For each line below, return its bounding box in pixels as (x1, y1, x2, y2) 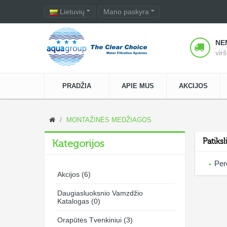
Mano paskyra (103, 8, 151, 16)
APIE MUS (122, 82, 154, 90)
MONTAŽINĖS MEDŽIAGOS (66, 116, 152, 124)
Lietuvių (60, 8, 87, 16)
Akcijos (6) (57, 170, 91, 178)
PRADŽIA (62, 82, 91, 90)
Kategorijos (52, 138, 104, 149)
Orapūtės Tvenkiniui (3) (57, 216, 133, 224)
